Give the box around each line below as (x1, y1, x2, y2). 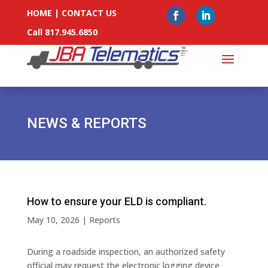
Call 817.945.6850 (26, 26, 98, 38)
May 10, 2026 (26, 214, 80, 226)
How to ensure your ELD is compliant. (26, 195, 206, 208)
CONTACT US (61, 7, 117, 19)
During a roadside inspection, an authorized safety (26, 246, 225, 257)
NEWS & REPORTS (26, 115, 147, 132)
